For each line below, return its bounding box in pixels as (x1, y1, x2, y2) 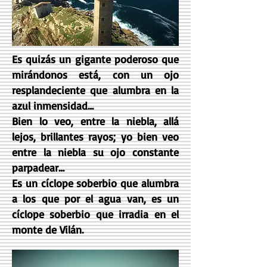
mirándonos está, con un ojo (12, 68, 179, 81)
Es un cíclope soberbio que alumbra (12, 176, 179, 190)
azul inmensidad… (12, 99, 94, 112)
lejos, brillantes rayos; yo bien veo (12, 130, 179, 143)
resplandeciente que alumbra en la (12, 83, 179, 97)
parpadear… (12, 161, 64, 174)
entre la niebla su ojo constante (12, 145, 179, 159)
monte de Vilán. (12, 223, 83, 236)
